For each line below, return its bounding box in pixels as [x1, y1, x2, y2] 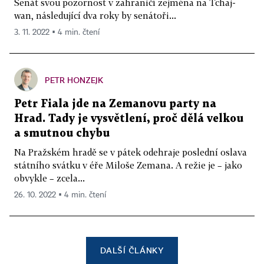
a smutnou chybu [14, 128, 110, 138]
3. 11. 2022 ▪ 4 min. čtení [14, 28, 100, 37]
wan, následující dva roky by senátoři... [14, 9, 176, 21]
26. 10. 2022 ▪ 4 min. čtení [14, 190, 106, 199]
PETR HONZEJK [45, 74, 103, 85]
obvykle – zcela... [14, 172, 85, 183]
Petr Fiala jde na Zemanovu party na [14, 98, 216, 109]
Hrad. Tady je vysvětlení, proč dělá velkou [14, 113, 243, 124]
